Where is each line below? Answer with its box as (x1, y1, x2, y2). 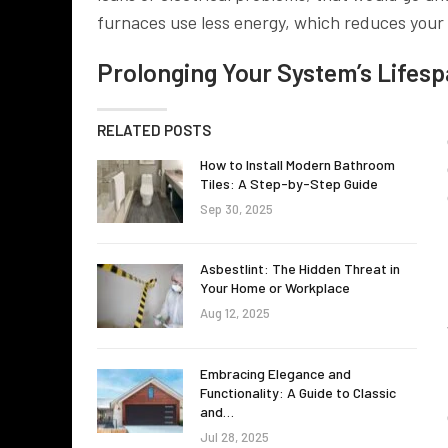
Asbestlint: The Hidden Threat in (200, 260, 400, 278)
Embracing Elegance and (200, 364, 351, 382)
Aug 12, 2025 (200, 305, 270, 322)
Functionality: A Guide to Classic (200, 383, 396, 401)
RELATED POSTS (97, 120, 211, 139)
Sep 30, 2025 (200, 200, 273, 217)
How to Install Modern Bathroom (200, 155, 395, 173)
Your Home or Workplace (200, 279, 350, 297)
